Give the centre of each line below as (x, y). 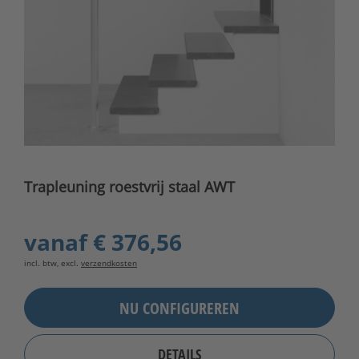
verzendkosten (109, 263)
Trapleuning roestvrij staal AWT (129, 187)
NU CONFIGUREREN (179, 308)
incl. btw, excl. (52, 263)
